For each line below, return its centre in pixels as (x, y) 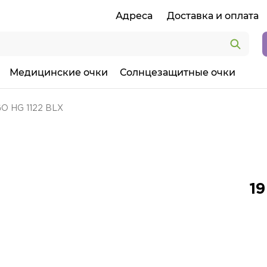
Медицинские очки (59, 72)
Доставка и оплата (213, 16)
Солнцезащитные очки (178, 72)
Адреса (134, 16)
